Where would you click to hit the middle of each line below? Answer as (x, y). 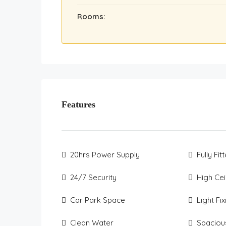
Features (78, 104)
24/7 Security (93, 177)
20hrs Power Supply (105, 155)
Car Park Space (98, 200)
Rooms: (91, 16)
